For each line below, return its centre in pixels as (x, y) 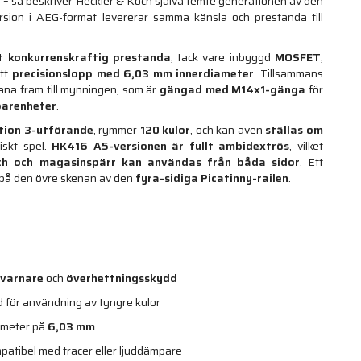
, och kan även (228, 129)
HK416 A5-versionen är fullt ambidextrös (171, 145)
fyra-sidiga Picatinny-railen (212, 178)
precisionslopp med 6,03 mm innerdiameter (133, 73)
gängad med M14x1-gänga (233, 89)
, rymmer (116, 129)
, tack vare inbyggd (223, 57)
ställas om (295, 129)
